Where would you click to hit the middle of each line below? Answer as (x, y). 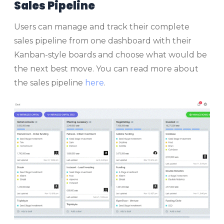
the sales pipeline (49, 82)
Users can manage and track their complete (102, 26)
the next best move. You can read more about (106, 68)
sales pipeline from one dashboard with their (103, 40)
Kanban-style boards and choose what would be (110, 54)
